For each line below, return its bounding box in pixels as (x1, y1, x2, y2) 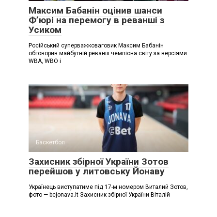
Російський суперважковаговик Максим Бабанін (29, 42, 164, 49)
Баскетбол (36, 139, 65, 146)
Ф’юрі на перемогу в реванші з (29, 14, 164, 26)
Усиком (29, 24, 62, 35)
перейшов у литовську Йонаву (29, 165, 165, 177)
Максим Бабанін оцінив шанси (29, 4, 162, 16)
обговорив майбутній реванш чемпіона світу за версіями (29, 49, 187, 57)
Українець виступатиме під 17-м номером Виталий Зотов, (29, 183, 188, 190)
